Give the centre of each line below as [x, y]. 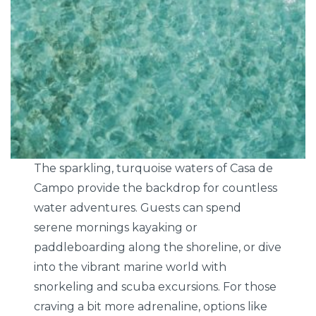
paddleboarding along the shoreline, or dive [158, 247]
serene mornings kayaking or [116, 227]
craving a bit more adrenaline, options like [151, 306]
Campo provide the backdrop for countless [156, 188]
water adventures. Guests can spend [138, 207]
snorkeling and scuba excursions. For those [156, 286]
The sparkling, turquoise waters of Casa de [154, 168]
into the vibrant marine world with [130, 267]
